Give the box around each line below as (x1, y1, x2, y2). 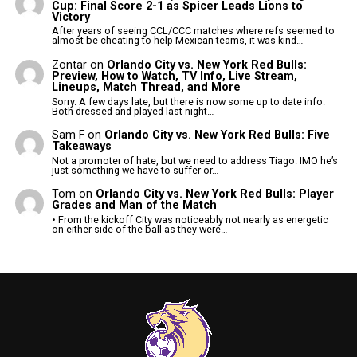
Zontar (52, 58, 88, 73)
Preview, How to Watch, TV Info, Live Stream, (52, 69, 298, 84)
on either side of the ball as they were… (52, 222, 228, 235)
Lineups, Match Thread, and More (52, 80, 241, 95)
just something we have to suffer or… (52, 163, 219, 176)
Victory (52, 10, 91, 24)
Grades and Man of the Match (52, 198, 218, 213)
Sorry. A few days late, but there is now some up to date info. (52, 95, 326, 108)
